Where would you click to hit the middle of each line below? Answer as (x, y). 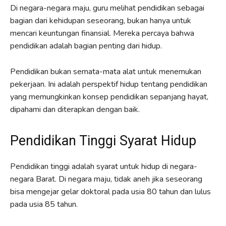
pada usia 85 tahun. (44, 204)
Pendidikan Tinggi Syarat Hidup (103, 140)
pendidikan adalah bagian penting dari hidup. (86, 46)
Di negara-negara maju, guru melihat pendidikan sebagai (107, 8)
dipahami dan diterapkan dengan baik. (75, 109)
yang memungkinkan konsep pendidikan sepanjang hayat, (109, 97)
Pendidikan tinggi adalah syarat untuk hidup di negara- (104, 166)
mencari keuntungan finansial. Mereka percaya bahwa (102, 33)
